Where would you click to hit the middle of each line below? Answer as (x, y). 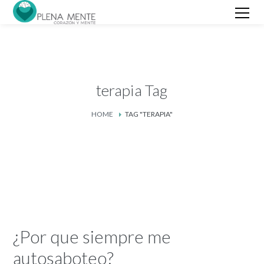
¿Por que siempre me (92, 237)
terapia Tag (132, 90)
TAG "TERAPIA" (148, 114)
